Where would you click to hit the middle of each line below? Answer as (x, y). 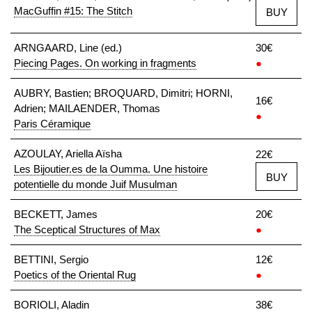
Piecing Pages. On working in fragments (105, 63)
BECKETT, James (56, 214)
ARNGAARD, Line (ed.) (68, 48)
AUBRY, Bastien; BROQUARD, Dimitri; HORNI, (123, 93)
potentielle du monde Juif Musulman (95, 184)
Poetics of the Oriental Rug (75, 275)
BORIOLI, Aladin (52, 305)
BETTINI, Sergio (51, 259)
